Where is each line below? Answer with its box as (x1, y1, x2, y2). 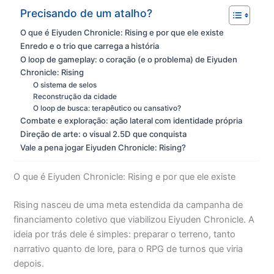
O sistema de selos (33, 80, 97, 89)
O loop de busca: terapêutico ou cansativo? (33, 103, 182, 113)
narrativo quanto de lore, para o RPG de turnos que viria (13, 243, 243, 255)
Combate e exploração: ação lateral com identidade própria (20, 115, 243, 125)
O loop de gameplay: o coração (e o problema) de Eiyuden (20, 54, 238, 64)
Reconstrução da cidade (33, 92, 117, 101)
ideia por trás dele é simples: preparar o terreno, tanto (13, 229, 236, 240)
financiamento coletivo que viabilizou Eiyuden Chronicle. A (13, 214, 255, 226)
